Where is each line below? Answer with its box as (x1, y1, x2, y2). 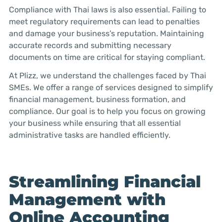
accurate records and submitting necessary (8, 40, 171, 50)
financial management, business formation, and (8, 94, 186, 104)
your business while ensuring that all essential (8, 118, 181, 128)
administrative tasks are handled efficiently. (8, 130, 170, 140)
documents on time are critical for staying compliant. (8, 52, 205, 62)
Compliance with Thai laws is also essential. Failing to (8, 4, 206, 14)
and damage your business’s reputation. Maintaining (8, 28, 204, 38)
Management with (8, 189, 166, 209)
